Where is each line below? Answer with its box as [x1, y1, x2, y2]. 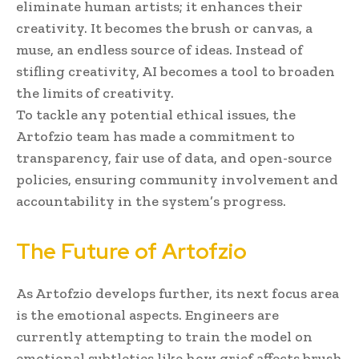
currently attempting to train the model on [16, 327, 313, 345]
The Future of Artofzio [16, 236, 247, 265]
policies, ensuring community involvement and [16, 170, 338, 188]
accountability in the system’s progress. [16, 192, 286, 210]
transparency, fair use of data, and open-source [16, 148, 332, 167]
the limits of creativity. [16, 83, 174, 102]
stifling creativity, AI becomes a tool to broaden [16, 62, 335, 80]
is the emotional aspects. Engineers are [16, 305, 279, 324]
